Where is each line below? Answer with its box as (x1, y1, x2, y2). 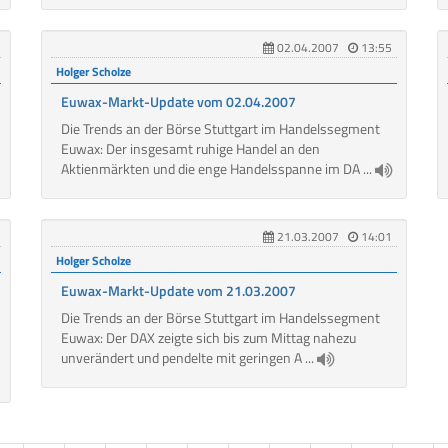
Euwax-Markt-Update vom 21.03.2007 (60, 280, 296, 302)
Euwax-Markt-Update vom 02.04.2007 (60, 91, 296, 113)
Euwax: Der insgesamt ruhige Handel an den (60, 138, 320, 160)
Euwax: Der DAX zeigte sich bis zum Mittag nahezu (60, 327, 356, 349)
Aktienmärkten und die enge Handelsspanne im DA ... (60, 158, 375, 180)
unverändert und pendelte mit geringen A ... (60, 347, 317, 369)
